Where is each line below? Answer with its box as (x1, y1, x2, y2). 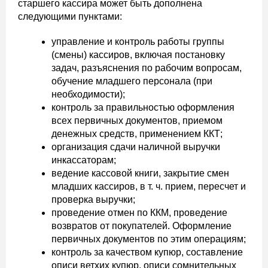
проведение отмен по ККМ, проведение (51, 207, 227, 218)
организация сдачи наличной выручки (51, 141, 220, 152)
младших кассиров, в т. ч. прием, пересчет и (51, 181, 246, 191)
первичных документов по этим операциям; (51, 233, 246, 244)
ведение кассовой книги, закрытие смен (51, 167, 229, 178)
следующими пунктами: (18, 11, 122, 22)
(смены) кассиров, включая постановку (51, 49, 225, 60)
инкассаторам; (51, 154, 116, 165)
